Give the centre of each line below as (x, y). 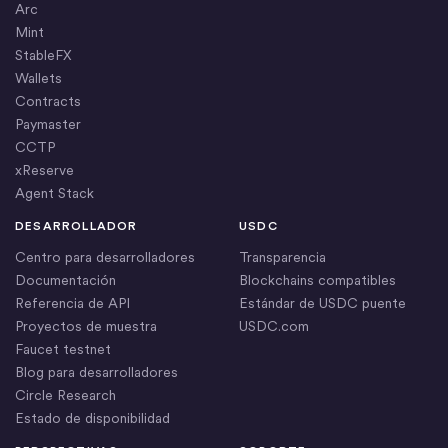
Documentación (65, 280)
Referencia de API (72, 303)
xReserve (44, 170)
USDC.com (274, 326)
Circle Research (65, 395)
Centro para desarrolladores (105, 257)
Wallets (38, 78)
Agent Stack (54, 193)
